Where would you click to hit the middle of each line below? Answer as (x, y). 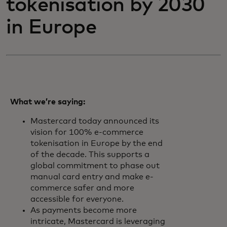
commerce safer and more (82, 188)
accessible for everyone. (79, 199)
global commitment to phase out (95, 166)
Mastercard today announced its (95, 121)
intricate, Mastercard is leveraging (98, 221)
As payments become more (84, 210)
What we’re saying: (50, 102)
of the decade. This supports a (90, 155)
